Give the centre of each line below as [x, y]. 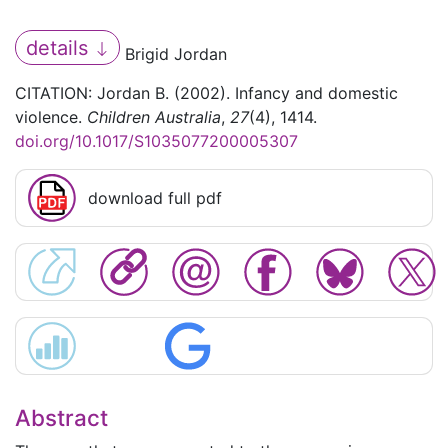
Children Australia [154, 117]
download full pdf [155, 198]
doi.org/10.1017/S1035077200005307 [156, 141]
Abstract [61, 417]
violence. [51, 117]
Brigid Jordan [174, 54]
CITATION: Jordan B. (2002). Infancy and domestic [206, 93]
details [59, 47]
